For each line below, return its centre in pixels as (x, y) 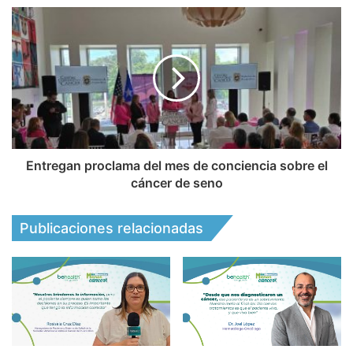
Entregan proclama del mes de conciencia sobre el (176, 165)
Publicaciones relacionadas (111, 228)
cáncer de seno (176, 182)
